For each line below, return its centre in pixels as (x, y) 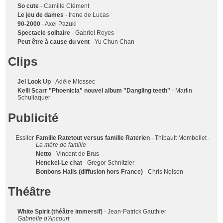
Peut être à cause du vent (55, 42)
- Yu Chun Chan (113, 42)
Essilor (25, 138)
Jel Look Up (34, 82)
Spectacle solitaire (44, 33)
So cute (28, 6)
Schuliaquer (34, 98)
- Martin (181, 91)
